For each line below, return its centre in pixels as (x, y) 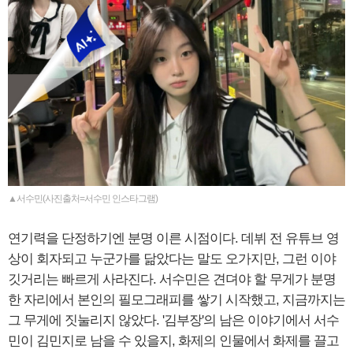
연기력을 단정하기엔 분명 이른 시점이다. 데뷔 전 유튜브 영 (173, 238)
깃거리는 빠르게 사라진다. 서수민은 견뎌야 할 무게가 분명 (172, 279)
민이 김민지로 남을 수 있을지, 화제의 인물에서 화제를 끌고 (173, 340)
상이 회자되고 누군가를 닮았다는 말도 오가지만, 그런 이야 (172, 258)
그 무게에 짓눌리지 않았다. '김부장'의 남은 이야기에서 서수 (173, 320)
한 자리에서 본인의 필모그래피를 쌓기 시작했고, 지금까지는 (176, 299)
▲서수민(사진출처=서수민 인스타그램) (83, 198)
